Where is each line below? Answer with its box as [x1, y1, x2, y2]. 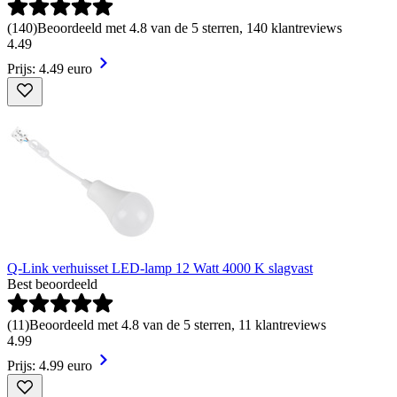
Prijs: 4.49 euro [7, 61, 92, 77]
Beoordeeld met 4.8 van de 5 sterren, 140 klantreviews [37, 20, 342, 36]
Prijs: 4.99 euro [7, 358, 92, 374]
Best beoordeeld [7, 276, 97, 292]
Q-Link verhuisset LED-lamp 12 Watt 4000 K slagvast [7, 261, 313, 276]
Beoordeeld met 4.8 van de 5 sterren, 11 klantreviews [29, 317, 326, 333]
